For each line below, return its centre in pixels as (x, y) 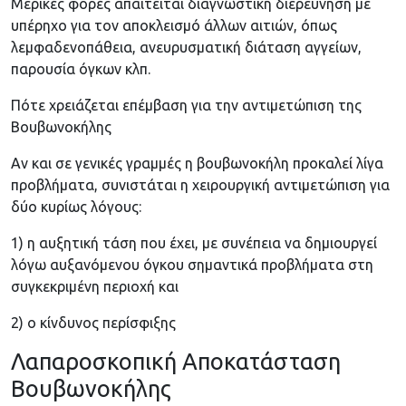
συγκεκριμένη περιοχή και (95, 287)
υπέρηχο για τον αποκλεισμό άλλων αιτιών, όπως (174, 26)
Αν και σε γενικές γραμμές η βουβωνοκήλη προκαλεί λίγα (197, 164)
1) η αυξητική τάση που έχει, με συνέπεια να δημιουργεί (194, 243)
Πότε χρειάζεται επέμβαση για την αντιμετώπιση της (186, 106)
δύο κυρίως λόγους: (76, 207)
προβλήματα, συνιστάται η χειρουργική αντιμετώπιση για (200, 185)
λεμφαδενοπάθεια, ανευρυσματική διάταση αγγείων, (186, 48)
